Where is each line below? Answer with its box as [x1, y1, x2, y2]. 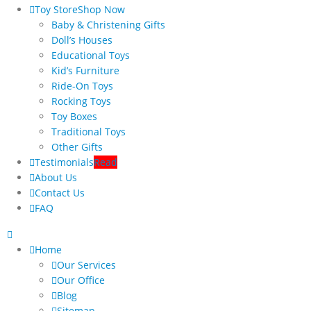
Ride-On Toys [51, 78, 113, 92]
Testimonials [35, 155, 94, 169]
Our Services [57, 258, 116, 271]
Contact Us [35, 185, 85, 199]
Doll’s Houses [51, 33, 112, 47]
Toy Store [35, 2, 78, 16]
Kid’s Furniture [51, 63, 119, 77]
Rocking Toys [51, 94, 111, 108]
